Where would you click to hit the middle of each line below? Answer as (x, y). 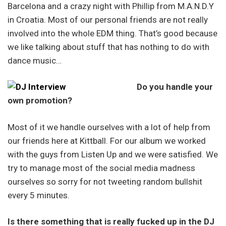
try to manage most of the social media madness (101, 168)
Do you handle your (175, 87)
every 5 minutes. (39, 195)
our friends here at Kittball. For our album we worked (107, 140)
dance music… (35, 60)
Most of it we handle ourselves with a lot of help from (109, 127)
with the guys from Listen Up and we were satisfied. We (113, 154)
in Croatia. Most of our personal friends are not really (108, 19)
